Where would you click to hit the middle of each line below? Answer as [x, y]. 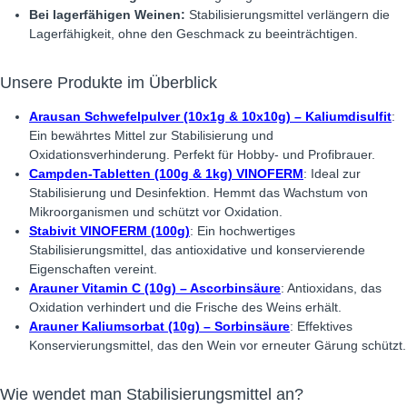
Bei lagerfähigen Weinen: [107, 15]
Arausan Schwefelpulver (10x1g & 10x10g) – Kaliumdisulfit [210, 116]
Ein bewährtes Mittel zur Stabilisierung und [151, 135]
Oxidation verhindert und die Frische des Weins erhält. [185, 307]
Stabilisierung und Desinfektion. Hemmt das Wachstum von [199, 193]
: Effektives [321, 326]
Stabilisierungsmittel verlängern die [288, 15]
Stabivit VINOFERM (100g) [109, 231]
